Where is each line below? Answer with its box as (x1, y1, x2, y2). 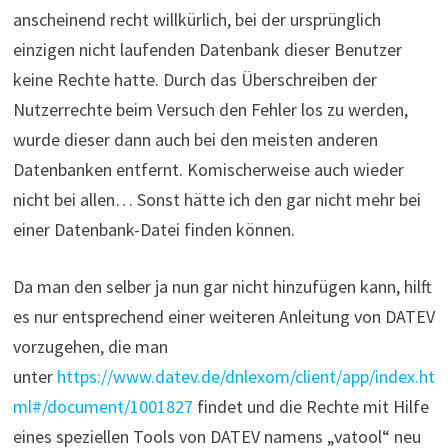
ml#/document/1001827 (12, 394, 193, 418)
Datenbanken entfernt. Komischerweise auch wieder (12, 157, 404, 181)
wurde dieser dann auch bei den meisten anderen (12, 127, 378, 151)
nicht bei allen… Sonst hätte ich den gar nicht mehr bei (12, 187, 421, 211)
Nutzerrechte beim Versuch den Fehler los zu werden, (12, 97, 408, 121)
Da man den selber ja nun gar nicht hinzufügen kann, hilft (12, 274, 432, 298)
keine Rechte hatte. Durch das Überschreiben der (12, 67, 377, 91)
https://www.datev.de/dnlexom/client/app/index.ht (56, 364, 435, 388)
